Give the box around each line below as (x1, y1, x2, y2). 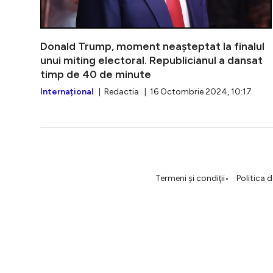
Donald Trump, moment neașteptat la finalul (40, 40, 264, 54)
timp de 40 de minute (40, 68, 151, 82)
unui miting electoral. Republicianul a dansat (40, 54, 263, 68)
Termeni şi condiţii (155, 173, 225, 184)
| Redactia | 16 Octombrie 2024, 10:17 (93, 87, 252, 97)
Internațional (40, 87, 93, 97)
